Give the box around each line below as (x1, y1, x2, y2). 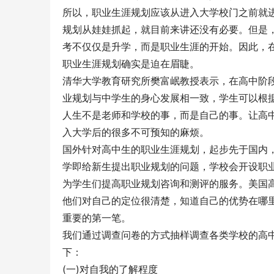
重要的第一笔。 (62, 212, 131, 224)
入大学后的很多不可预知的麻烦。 (62, 126, 209, 139)
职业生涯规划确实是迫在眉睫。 (62, 57, 199, 70)
